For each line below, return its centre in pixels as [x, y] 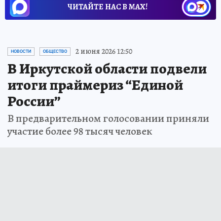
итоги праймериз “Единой [95, 85]
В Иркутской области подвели [107, 69]
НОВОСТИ [21, 52]
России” [34, 101]
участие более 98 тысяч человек [80, 131]
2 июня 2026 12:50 [104, 52]
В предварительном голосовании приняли [108, 119]
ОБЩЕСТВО [55, 52]
